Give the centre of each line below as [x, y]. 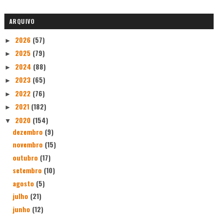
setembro [28, 170]
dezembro [28, 131]
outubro [26, 157]
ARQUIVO [22, 21]
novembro [28, 145]
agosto [24, 183]
